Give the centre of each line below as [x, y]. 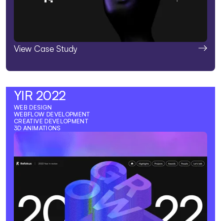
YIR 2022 [40, 95]
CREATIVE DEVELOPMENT [51, 121]
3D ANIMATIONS [37, 128]
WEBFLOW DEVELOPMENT [52, 114]
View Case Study [46, 48]
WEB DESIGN [33, 107]
